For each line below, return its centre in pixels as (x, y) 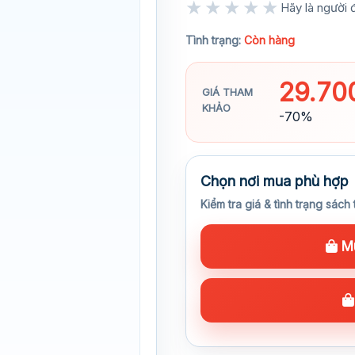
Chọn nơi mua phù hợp (275, 181)
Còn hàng (269, 40)
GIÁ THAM (227, 92)
